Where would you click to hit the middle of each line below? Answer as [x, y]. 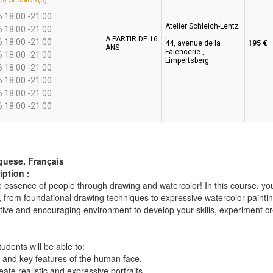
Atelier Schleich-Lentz [202, 27]
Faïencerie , [185, 52]
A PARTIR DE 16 [132, 39]
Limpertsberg [187, 61]
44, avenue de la [193, 44]
